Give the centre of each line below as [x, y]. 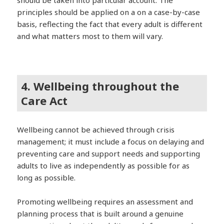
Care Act [44, 100]
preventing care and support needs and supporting [109, 154]
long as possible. [46, 178]
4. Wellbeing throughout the [100, 86]
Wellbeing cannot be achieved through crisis [96, 130]
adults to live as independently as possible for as [103, 166]
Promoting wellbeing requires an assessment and [105, 202]
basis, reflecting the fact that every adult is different [110, 24]
